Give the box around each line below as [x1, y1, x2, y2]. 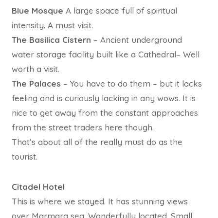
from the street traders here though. [12, 122, 154, 132]
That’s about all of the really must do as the [12, 136, 182, 147]
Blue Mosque [12, 5, 63, 16]
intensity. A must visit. [12, 19, 93, 30]
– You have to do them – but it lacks [61, 78, 202, 89]
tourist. [12, 151, 37, 162]
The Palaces [12, 78, 61, 89]
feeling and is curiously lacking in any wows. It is [12, 92, 196, 103]
